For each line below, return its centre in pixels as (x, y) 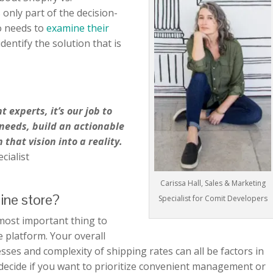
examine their (78, 28)
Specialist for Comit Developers (213, 199)
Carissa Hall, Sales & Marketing (213, 183)
